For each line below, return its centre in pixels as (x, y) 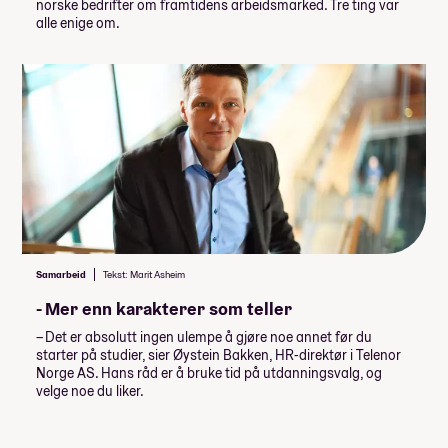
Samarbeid (61, 275)
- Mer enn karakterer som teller (164, 309)
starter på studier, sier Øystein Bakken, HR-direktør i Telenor (218, 355)
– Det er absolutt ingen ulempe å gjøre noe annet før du (204, 337)
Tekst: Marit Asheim (144, 275)
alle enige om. (78, 22)
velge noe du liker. (90, 391)
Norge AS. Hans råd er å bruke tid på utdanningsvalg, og (209, 373)
